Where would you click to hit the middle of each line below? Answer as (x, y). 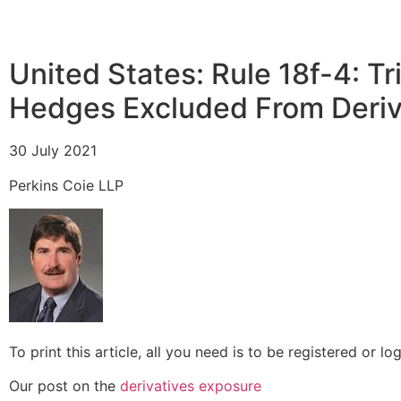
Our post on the (64, 385)
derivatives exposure (191, 385)
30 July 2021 (53, 151)
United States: (110, 74)
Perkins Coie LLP (66, 185)
